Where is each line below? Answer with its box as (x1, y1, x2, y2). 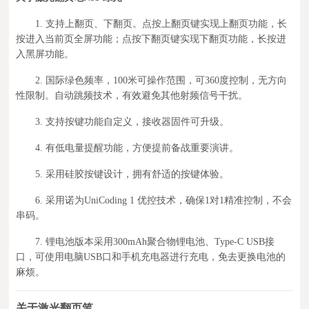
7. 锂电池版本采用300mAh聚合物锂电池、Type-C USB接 (35, 236, 275, 247)
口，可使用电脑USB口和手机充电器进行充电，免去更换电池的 (16, 251, 286, 262)
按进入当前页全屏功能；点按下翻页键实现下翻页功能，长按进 (16, 33, 287, 44)
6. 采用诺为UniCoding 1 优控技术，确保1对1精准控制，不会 (35, 195, 292, 206)
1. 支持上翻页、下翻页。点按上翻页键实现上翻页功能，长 (35, 18, 288, 29)
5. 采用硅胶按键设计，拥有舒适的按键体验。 (35, 168, 230, 179)
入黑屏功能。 (16, 48, 74, 59)
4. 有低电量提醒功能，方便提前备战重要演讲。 (35, 142, 239, 153)
